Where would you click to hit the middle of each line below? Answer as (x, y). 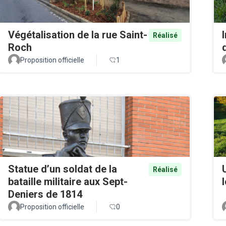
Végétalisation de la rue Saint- (78, 35)
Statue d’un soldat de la (63, 169)
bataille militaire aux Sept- (68, 181)
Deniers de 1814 (45, 194)
